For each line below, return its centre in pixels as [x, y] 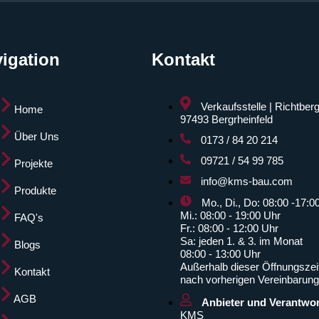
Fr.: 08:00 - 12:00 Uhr [229, 229]
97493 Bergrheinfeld [226, 120]
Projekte [34, 164]
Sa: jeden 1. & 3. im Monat [241, 241]
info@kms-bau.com [246, 182]
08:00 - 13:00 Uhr [220, 254]
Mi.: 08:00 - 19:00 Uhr [230, 216]
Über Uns [37, 137]
